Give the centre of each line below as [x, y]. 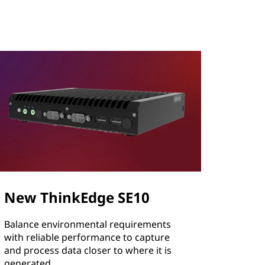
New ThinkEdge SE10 [77, 198]
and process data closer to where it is [88, 251]
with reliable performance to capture [87, 237]
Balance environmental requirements [88, 224]
